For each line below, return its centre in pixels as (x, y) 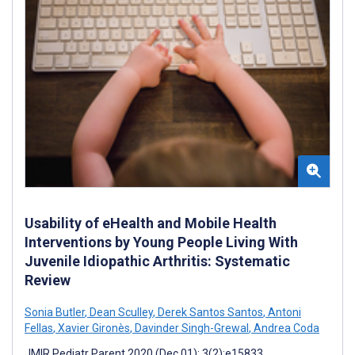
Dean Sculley (120, 312)
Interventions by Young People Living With (161, 242)
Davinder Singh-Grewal (191, 328)
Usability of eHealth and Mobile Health (151, 223)
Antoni (283, 312)
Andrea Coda (285, 328)
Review (48, 280)
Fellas (39, 328)
